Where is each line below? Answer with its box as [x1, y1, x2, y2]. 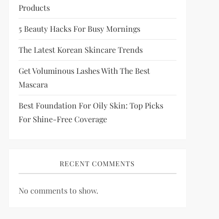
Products [18, 2, 50, 13]
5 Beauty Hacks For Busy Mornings [18, 23, 140, 34]
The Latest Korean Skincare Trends [18, 44, 143, 55]
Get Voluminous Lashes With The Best [18, 66, 150, 76]
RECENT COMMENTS [60, 159, 135, 168]
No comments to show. [18, 185, 98, 196]
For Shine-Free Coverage [18, 114, 107, 124]
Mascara [18, 79, 48, 89]
